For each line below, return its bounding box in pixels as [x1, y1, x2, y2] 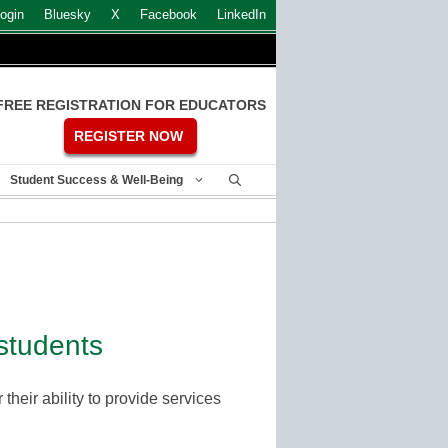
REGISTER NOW [74, 128, 183, 145]
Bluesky [44, 7, 91, 22]
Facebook [140, 7, 197, 22]
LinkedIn [217, 7, 266, 22]
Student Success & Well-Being [10, 173, 183, 188]
